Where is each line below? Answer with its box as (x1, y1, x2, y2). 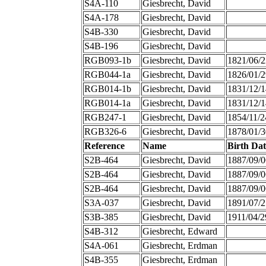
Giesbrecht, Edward (142, 226, 217, 237)
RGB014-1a (84, 98, 131, 109)
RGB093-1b (84, 55, 131, 66)
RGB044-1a (84, 69, 131, 80)
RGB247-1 (84, 112, 126, 123)
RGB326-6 (84, 126, 126, 137)
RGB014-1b (84, 84, 131, 94)
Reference (84, 141, 125, 151)
